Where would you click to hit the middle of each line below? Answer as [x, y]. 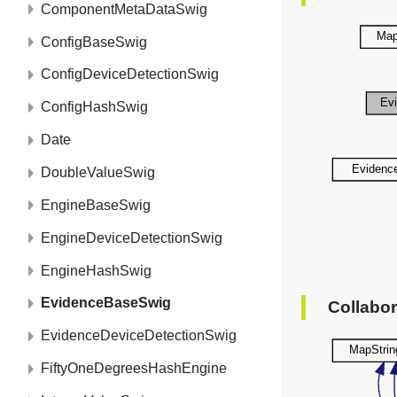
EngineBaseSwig [96, 205]
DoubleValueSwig [98, 172]
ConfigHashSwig [94, 107]
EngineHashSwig [96, 270]
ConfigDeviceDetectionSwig [130, 74]
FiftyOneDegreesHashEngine [134, 369]
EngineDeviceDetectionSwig [132, 237]
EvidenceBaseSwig [106, 303]
